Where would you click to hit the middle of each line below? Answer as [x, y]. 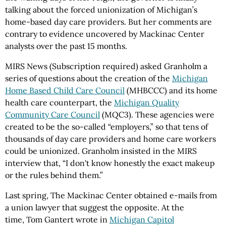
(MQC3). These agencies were [157, 115]
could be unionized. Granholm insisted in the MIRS [101, 151]
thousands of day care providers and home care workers [110, 139]
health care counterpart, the [60, 102]
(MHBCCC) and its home [171, 90]
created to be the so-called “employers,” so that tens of [106, 127]
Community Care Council [52, 115]
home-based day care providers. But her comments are [108, 22]
